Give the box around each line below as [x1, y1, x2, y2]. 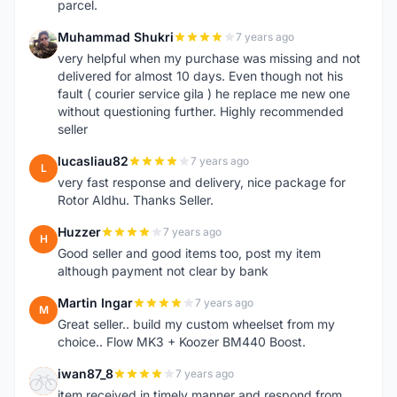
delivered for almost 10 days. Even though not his [58, 68, 343, 83]
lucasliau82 [58, 153, 128, 168]
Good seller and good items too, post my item [58, 245, 321, 261]
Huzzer [58, 224, 101, 239]
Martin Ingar [58, 295, 133, 310]
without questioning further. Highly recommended [58, 104, 344, 119]
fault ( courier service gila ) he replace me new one [58, 86, 350, 101]
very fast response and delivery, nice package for [58, 175, 346, 190]
